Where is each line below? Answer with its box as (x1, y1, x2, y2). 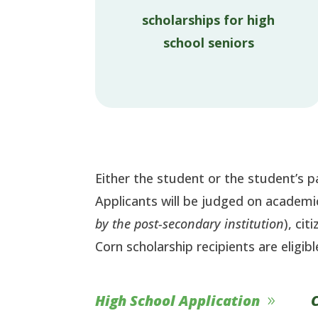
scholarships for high (142, 11, 275, 29)
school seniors (163, 34, 254, 52)
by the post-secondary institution (95, 214, 285, 232)
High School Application (95, 290, 261, 310)
